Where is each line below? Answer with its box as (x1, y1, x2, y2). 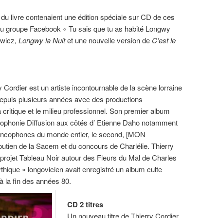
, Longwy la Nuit (15, 35, 67, 46)
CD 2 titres (67, 199, 104, 210)
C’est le (150, 35, 176, 46)
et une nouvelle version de (67, 35, 150, 46)
